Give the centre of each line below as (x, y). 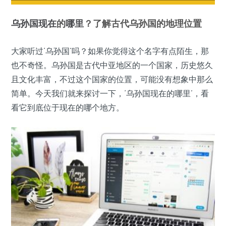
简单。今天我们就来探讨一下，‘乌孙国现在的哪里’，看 (110, 94)
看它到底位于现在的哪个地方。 (68, 108)
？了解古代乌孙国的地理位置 (143, 23)
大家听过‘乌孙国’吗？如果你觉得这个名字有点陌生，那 (110, 51)
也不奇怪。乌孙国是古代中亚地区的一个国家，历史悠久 (112, 65)
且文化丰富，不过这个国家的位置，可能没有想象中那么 (112, 79)
